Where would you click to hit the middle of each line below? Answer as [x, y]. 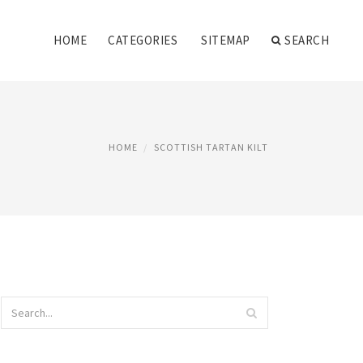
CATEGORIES [143, 40]
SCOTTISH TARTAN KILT [211, 147]
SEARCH [307, 40]
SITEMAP [226, 40]
